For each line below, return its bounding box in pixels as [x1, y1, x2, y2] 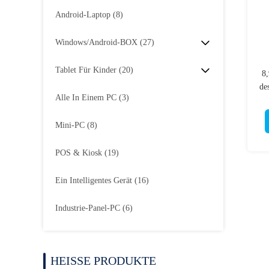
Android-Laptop [55, 10, 110, 19]
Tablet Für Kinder [55, 65, 116, 74]
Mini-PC [55, 121, 85, 130]
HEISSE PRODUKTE [50, 254, 156, 267]
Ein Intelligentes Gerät [55, 176, 132, 185]
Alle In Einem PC [55, 93, 116, 102]
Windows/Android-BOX [55, 38, 138, 47]
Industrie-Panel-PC [55, 204, 120, 213]
